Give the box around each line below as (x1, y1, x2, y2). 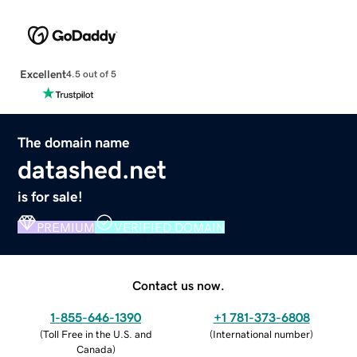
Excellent (19, 68, 66, 80)
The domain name (18, 135, 131, 150)
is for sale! (18, 189, 84, 204)
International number (213, 328, 310, 339)
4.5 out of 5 (65, 69, 116, 80)
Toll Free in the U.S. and (42, 328, 152, 339)
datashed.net (18, 156, 167, 182)
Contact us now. (132, 278, 225, 292)
